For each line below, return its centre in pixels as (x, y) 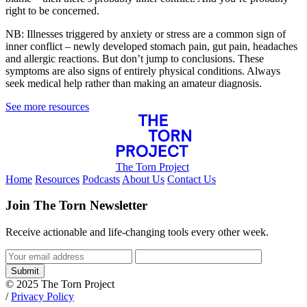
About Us (143, 179)
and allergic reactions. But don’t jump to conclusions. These (135, 58)
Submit (25, 271)
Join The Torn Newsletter (76, 206)
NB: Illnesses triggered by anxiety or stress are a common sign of (146, 34)
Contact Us (192, 179)
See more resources (47, 106)
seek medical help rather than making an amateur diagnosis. (134, 83)
